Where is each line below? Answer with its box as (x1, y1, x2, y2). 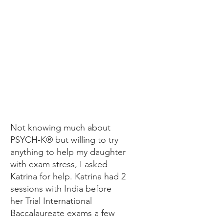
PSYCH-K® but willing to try (10, 134, 118, 145)
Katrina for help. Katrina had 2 (10, 171, 126, 182)
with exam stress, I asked (10, 159, 108, 170)
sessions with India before (10, 183, 111, 194)
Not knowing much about (10, 122, 110, 133)
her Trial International (10, 196, 92, 206)
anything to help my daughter (10, 147, 126, 157)
